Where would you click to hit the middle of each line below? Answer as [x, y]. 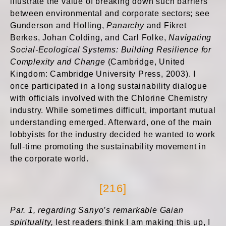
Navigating [190, 38]
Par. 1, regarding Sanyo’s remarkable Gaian [97, 210]
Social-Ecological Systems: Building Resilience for [111, 50]
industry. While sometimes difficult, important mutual [113, 110]
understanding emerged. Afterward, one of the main [111, 122]
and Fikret [165, 25]
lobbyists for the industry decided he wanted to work [113, 134]
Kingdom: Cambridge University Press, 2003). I [103, 74]
